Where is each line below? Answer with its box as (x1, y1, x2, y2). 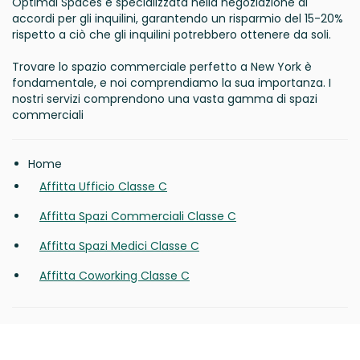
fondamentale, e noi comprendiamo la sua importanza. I (12, 75, 331, 91)
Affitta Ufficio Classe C (39, 178, 167, 194)
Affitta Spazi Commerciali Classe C (39, 208, 236, 224)
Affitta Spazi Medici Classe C (39, 238, 199, 254)
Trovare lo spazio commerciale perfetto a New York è (12, 59, 312, 75)
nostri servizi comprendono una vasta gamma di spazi (12, 91, 317, 107)
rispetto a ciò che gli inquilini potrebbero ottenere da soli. (12, 27, 331, 43)
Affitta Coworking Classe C (39, 268, 190, 284)
